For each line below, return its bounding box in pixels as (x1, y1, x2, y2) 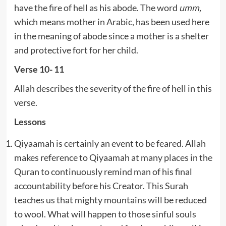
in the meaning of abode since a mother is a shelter (14, 30, 209, 41)
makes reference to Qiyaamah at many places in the (14, 151, 212, 163)
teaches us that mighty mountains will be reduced (14, 194, 207, 205)
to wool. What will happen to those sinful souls (14, 208, 196, 219)
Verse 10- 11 (14, 63, 64, 75)
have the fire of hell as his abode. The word (14, 2, 179, 13)
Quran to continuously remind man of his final (14, 165, 192, 177)
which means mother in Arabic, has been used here (14, 16, 209, 27)
